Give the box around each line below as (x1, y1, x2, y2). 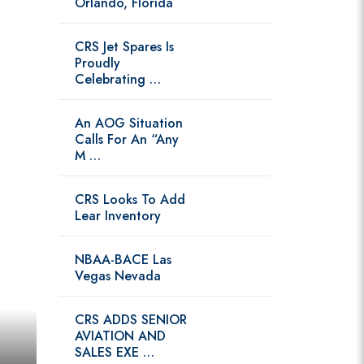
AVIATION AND (75, 327, 166, 345)
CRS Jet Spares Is (75, 37, 174, 56)
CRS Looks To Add (75, 190, 185, 209)
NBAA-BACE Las (75, 250, 171, 269)
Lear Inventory (75, 206, 161, 225)
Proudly (75, 54, 120, 72)
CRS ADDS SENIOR (75, 310, 187, 329)
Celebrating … (75, 70, 161, 89)
